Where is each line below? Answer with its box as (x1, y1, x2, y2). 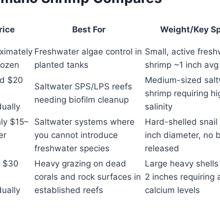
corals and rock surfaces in (34, 172, 141, 182)
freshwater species (34, 143, 110, 153)
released (145, 143, 179, 153)
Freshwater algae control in (34, 47, 142, 56)
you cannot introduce (34, 130, 118, 140)
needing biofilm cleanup (34, 95, 129, 105)
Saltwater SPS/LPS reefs (34, 82, 132, 91)
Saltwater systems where (34, 117, 135, 127)
